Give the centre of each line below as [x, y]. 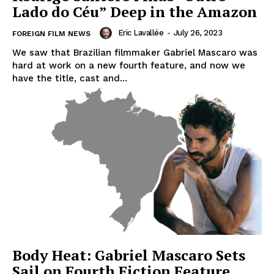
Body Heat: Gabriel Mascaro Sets [129, 255]
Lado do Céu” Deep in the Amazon [135, 11]
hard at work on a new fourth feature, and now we [129, 65]
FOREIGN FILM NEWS [51, 33]
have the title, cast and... [70, 78]
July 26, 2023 [198, 33]
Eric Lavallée [140, 33]
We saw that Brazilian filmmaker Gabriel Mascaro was [135, 52]
